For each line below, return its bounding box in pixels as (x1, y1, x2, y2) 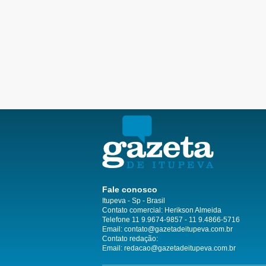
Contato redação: (102, 235, 158, 243)
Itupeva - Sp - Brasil (102, 197, 165, 205)
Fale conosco (102, 185, 157, 195)
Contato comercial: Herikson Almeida (102, 206, 221, 215)
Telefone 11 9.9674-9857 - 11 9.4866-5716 (102, 216, 240, 224)
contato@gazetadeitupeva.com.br (124, 225, 233, 234)
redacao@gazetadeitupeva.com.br (124, 244, 236, 253)
